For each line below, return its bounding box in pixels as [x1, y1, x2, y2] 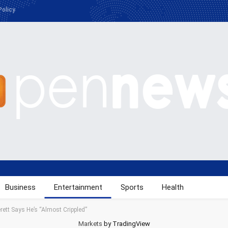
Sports [120, 183, 144, 192]
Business [5, 183, 36, 192]
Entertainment [53, 183, 102, 192]
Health [161, 183, 184, 192]
